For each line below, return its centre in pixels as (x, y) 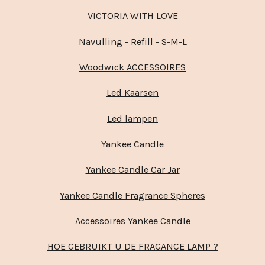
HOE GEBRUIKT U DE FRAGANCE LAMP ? (132, 247)
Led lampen (132, 118)
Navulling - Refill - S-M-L (132, 41)
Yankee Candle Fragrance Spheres (132, 195)
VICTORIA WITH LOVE (132, 16)
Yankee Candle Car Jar (132, 170)
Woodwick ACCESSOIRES (132, 67)
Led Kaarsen (132, 93)
